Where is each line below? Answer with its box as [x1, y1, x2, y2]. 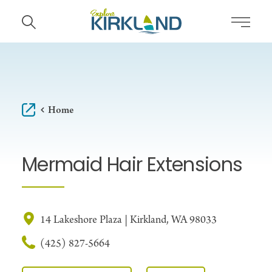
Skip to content [15, 13, 80, 27]
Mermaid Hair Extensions [22, 151, 243, 183]
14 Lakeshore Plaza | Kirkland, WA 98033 [40, 213, 217, 228]
